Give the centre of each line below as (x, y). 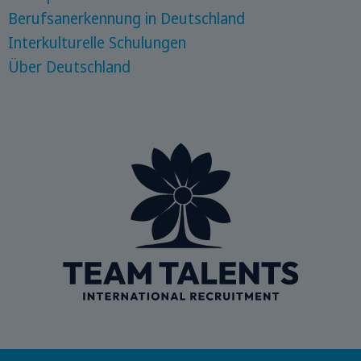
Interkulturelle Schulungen (97, 42)
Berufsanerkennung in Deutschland (126, 18)
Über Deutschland (69, 66)
